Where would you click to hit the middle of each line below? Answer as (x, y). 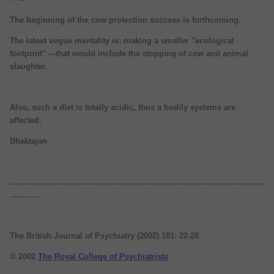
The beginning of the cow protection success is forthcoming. (125, 20)
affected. (26, 120)
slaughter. (28, 67)
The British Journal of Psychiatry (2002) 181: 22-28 (104, 236)
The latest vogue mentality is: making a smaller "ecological (122, 41)
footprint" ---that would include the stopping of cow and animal (129, 54)
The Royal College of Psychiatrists (103, 257)
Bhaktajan (28, 141)
